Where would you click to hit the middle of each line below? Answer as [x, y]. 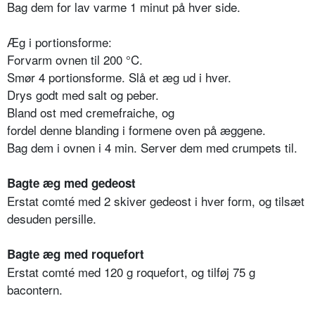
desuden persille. [52, 218]
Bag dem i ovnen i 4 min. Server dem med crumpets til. [152, 147]
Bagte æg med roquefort [76, 253]
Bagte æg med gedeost [71, 182]
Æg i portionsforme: [59, 41]
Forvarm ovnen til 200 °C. [75, 59]
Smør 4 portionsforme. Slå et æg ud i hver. [119, 77]
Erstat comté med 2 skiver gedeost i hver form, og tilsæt [156, 200]
